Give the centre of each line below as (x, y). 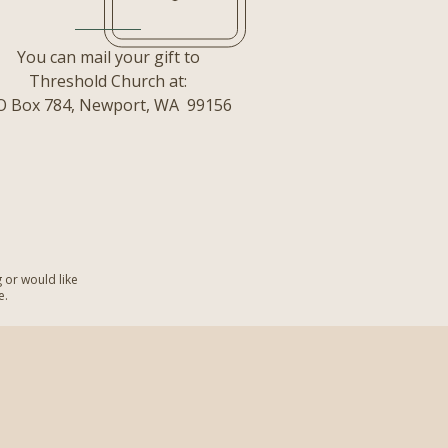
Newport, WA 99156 (155, 105)
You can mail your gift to (108, 57)
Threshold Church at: (108, 81)
